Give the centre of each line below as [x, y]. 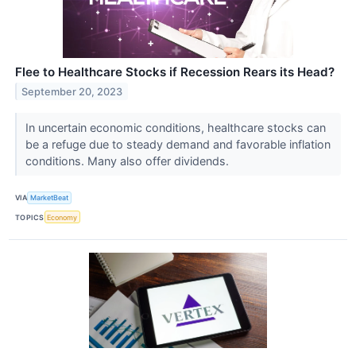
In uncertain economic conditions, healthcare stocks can [175, 127]
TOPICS [30, 217]
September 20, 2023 [72, 91]
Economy [62, 217]
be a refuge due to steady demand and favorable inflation [178, 144]
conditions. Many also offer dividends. [128, 161]
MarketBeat [50, 198]
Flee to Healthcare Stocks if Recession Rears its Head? [175, 72]
